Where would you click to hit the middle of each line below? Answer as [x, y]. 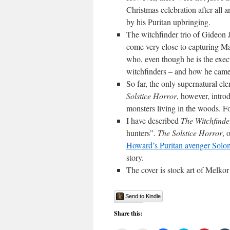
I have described [154, 120]
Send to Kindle [143, 196]
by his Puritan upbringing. [168, 22]
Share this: [128, 213]
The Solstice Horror [190, 133]
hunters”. [142, 133]
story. [135, 157]
